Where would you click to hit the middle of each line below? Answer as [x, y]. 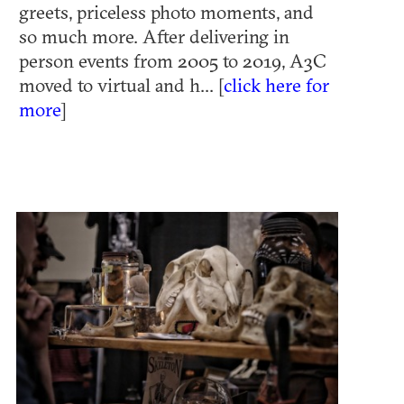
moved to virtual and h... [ [121, 84]
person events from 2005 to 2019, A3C [173, 60]
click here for [276, 84]
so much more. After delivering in [154, 36]
